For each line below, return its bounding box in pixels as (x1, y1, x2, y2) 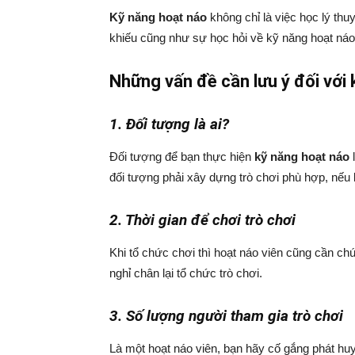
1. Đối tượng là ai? (109, 115, 229, 133)
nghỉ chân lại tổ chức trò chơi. (109, 266, 262, 280)
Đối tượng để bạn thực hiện (109, 150, 254, 163)
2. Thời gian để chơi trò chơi (109, 211, 296, 229)
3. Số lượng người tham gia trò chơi (109, 307, 343, 325)
